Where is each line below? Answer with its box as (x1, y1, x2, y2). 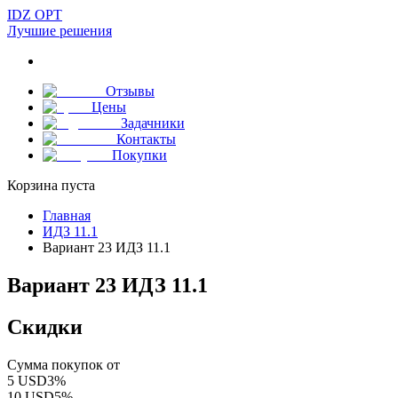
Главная (43, 208, 91, 223)
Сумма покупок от (7, 356, 120, 372)
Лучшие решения (7, 23, 112, 38)
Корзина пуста (7, 178, 95, 193)
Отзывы (106, 84, 155, 99)
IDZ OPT (7, 7, 62, 22)
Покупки (112, 147, 167, 163)
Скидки (7, 314, 83, 338)
